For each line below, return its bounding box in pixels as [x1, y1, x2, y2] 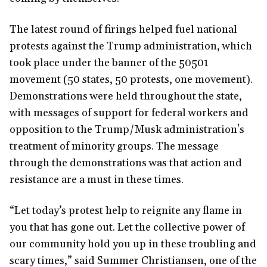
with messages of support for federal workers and [10, 106, 249, 120]
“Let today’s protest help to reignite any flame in [10, 204, 242, 218]
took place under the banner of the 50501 [10, 56, 209, 70]
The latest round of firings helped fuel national [10, 23, 237, 37]
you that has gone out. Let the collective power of [10, 221, 245, 235]
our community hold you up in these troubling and [10, 237, 256, 252]
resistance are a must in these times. [10, 173, 184, 187]
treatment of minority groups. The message [10, 139, 219, 154]
